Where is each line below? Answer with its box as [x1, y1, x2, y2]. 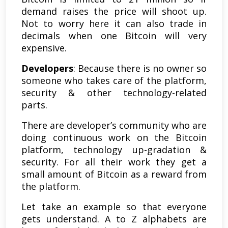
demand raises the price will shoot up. [21, 5, 207, 18]
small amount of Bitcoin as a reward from [21, 168, 207, 181]
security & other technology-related [21, 87, 207, 99]
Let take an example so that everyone [21, 201, 207, 213]
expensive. [21, 42, 67, 54]
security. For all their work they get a [21, 156, 207, 168]
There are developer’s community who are [21, 119, 207, 132]
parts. [21, 99, 50, 111]
